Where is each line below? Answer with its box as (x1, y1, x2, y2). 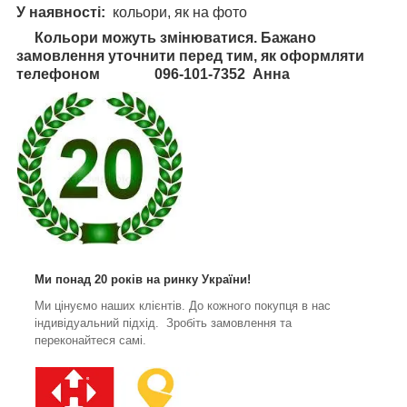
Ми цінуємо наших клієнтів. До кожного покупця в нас (35, 298, 331, 313)
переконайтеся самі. (35, 333, 150, 347)
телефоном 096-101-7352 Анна (16, 66, 290, 83)
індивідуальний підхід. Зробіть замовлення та (35, 315, 292, 330)
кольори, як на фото (105, 5, 247, 21)
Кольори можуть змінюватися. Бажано (31, 30, 316, 46)
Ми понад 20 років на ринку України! (35, 272, 251, 286)
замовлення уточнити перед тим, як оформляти (16, 48, 364, 65)
